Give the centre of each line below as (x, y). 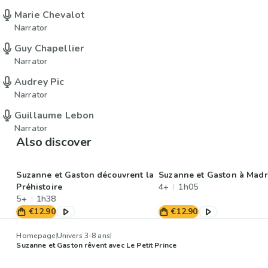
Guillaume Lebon (54, 116)
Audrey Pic (39, 82)
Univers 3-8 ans (83, 236)
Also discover (54, 142)
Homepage (36, 236)
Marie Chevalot (50, 15)
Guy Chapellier (49, 49)
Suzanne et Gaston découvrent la (85, 175)
